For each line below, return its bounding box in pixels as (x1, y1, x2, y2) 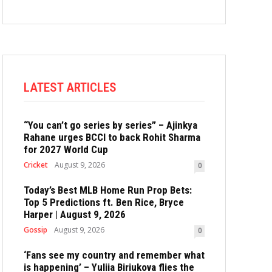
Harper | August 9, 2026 (24, 208, 126, 220)
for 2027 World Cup (24, 143, 108, 155)
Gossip (24, 225, 47, 235)
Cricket (24, 160, 48, 170)
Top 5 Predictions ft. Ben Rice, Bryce (24, 196, 184, 208)
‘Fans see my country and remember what (24, 249, 205, 261)
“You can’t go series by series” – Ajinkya (24, 119, 197, 131)
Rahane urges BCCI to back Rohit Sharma (24, 131, 200, 143)
